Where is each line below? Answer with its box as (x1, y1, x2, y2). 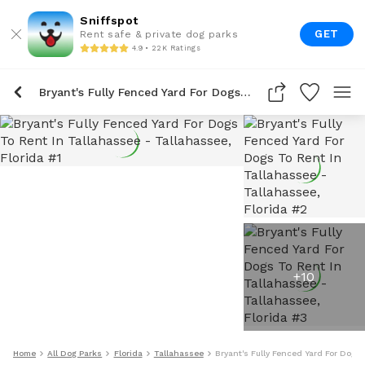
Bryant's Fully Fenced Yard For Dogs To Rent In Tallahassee (240, 86, 251, 99)
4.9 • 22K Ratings (132, 43, 200, 52)
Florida (113, 349, 143, 358)
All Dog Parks (47, 349, 103, 358)
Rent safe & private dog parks (80, 29, 239, 40)
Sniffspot (80, 14, 139, 27)
